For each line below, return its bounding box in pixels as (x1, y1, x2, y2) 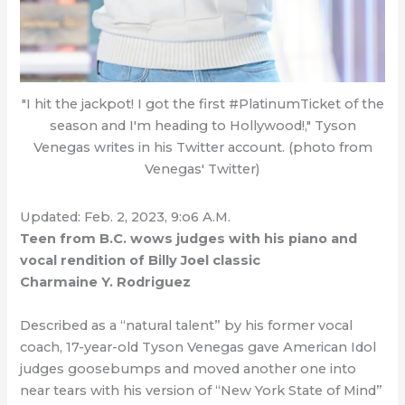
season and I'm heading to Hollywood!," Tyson (49, 118, 356, 135)
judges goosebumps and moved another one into (20, 360, 357, 377)
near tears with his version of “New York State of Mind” (20, 381, 383, 399)
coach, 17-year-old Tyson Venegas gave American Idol (20, 338, 377, 355)
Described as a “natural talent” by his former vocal (20, 316, 353, 334)
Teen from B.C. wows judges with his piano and (20, 231, 358, 248)
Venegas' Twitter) (145, 161, 260, 178)
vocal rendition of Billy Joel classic (20, 252, 261, 269)
